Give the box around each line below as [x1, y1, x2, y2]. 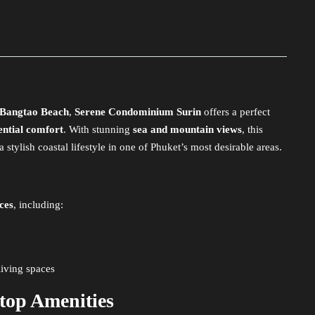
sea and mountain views [133, 124, 242, 135]
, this [242, 124, 263, 135]
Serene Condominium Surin [75, 106, 201, 117]
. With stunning [63, 124, 133, 135]
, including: [13, 199, 63, 210]
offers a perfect [201, 106, 270, 117]
